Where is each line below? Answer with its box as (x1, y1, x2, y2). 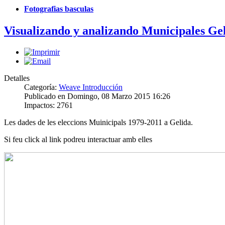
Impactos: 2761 (24, 101, 73, 110)
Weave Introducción (59, 83, 123, 92)
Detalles (4, 74, 30, 83)
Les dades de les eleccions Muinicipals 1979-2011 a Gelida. (4, 118, 193, 127)
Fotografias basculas (24, 5, 93, 14)
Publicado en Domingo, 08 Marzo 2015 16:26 (24, 92, 170, 101)
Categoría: (24, 83, 59, 92)
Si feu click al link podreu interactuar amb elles (4, 135, 152, 144)
